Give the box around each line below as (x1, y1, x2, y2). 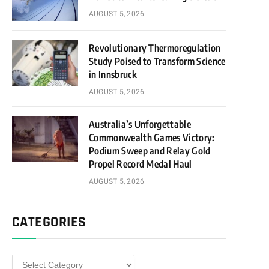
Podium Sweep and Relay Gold (89, 145, 211, 157)
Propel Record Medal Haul (89, 158, 192, 170)
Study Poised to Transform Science (89, 55, 226, 67)
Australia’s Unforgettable (89, 118, 192, 130)
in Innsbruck (89, 68, 137, 80)
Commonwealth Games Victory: (89, 131, 215, 144)
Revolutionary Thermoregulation (89, 42, 221, 54)
